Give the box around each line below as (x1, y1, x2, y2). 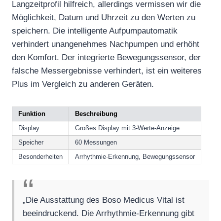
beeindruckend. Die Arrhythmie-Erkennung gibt (23, 208, 195, 218)
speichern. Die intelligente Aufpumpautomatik (12, 26, 178, 36)
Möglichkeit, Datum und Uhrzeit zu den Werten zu (12, 12, 195, 22)
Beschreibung (75, 110, 117, 117)
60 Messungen (75, 138, 117, 146)
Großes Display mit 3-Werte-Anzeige (75, 124, 180, 132)
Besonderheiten (18, 152, 63, 160)
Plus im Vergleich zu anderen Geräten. (12, 79, 154, 89)
